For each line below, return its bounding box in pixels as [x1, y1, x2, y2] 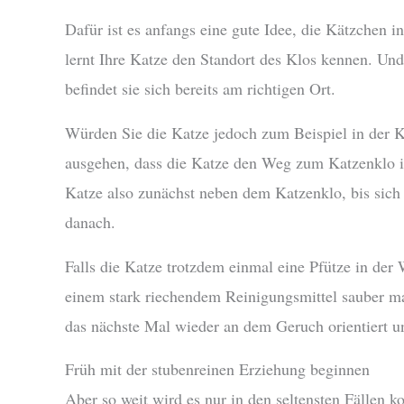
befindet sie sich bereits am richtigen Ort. [65, 77, 335, 99]
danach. [65, 210, 115, 233]
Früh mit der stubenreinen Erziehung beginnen [65, 358, 370, 381]
